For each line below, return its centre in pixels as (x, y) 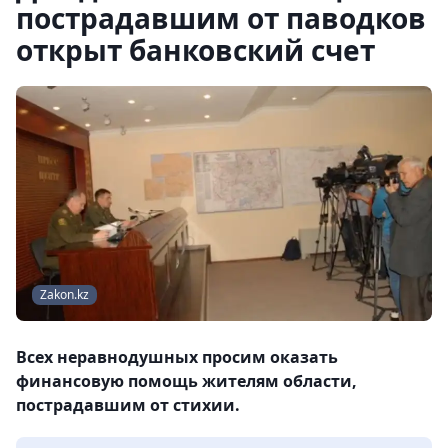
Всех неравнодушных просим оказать (177, 357)
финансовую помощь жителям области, (186, 381)
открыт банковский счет (195, 50)
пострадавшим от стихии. (128, 405)
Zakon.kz (64, 295)
